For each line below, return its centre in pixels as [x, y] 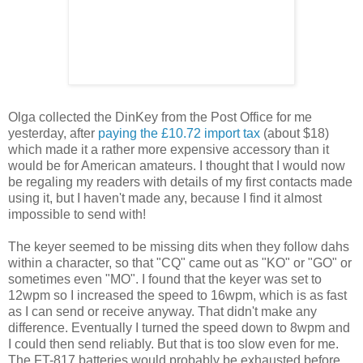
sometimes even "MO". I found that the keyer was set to [165, 280]
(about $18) [295, 134]
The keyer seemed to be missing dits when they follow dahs [179, 247]
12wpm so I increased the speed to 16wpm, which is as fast [177, 296]
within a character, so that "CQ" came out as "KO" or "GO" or [180, 263]
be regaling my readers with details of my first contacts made [180, 182]
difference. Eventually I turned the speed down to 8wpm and [179, 328]
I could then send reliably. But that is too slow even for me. [173, 344]
